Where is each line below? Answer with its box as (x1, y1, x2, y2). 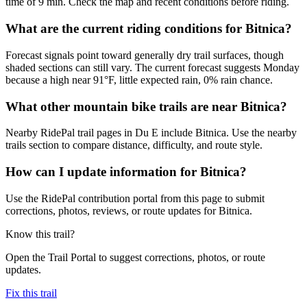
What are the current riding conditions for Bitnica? (5, 21, 292, 36)
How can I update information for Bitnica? (5, 164, 247, 180)
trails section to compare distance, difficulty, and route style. (5, 139, 262, 151)
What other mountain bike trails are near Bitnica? (5, 99, 287, 114)
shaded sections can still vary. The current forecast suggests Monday (5, 61, 299, 73)
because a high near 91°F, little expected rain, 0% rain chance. (5, 73, 273, 86)
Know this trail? (5, 228, 75, 240)
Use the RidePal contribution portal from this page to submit (5, 192, 265, 204)
